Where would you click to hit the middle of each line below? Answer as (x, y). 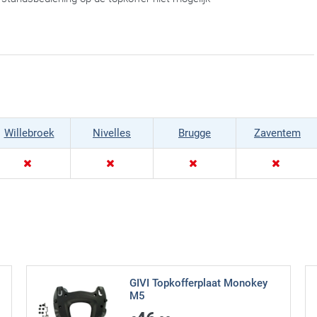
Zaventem (277, 133)
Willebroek (29, 133)
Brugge (195, 133)
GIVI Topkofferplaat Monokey (199, 283)
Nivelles (112, 133)
